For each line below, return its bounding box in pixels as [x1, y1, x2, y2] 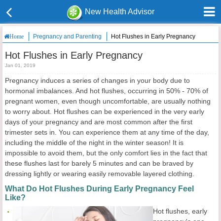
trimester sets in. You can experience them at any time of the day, [5, 128, 209, 136]
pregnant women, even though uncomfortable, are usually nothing [5, 97, 211, 105]
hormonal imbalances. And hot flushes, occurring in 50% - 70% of [5, 87, 208, 95]
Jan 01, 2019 [5, 63, 36, 68]
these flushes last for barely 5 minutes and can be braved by [5, 159, 193, 167]
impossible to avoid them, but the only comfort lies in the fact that [5, 149, 207, 157]
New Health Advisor [85, 7, 155, 16]
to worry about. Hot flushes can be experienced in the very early [5, 108, 204, 115]
